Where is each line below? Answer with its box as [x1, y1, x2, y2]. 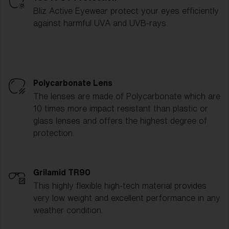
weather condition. [33, 206, 103, 214]
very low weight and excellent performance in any [33, 194, 220, 202]
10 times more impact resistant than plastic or [33, 104, 208, 112]
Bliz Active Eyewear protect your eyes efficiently [33, 7, 219, 15]
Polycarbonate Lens [33, 79, 112, 87]
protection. [33, 129, 74, 137]
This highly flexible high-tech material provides [33, 181, 207, 190]
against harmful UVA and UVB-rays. [33, 19, 168, 27]
